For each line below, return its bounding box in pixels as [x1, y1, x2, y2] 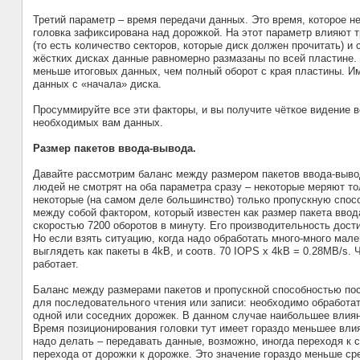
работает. [32, 258, 79, 271]
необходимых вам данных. [32, 117, 163, 129]
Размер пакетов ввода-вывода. [32, 142, 196, 155]
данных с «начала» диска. [32, 78, 162, 91]
